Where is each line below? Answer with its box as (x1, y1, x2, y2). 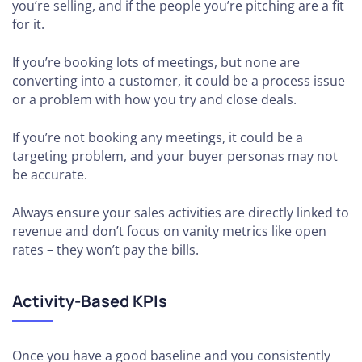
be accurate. (12, 165, 87, 183)
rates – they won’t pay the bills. (12, 240, 199, 259)
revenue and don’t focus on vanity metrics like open (12, 221, 326, 240)
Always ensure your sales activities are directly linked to (12, 203, 349, 221)
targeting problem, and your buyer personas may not (12, 146, 338, 165)
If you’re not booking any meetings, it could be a (12, 128, 303, 146)
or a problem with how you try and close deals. (12, 90, 297, 108)
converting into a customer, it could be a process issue (12, 71, 345, 90)
